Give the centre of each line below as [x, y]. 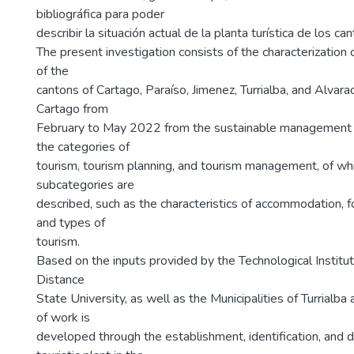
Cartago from [72, 109]
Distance [60, 280]
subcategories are [85, 185]
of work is [63, 318]
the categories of [83, 147]
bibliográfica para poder [100, 14]
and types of [71, 223]
